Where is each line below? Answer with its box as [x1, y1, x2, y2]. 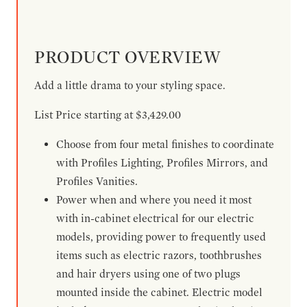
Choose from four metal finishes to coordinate [56, 138, 274, 151]
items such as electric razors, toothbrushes [56, 249, 262, 262]
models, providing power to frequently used [56, 230, 266, 243]
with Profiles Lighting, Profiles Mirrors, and [56, 156, 268, 169]
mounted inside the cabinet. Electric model [56, 286, 262, 299]
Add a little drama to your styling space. [34, 79, 225, 92]
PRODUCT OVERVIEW [34, 46, 221, 67]
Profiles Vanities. [56, 175, 138, 188]
